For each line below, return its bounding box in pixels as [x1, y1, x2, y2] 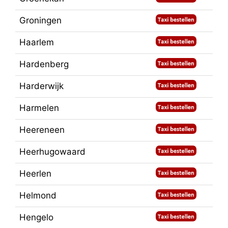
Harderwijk [19, 81, 64, 92]
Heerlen [19, 168, 51, 179]
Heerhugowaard [19, 147, 85, 157]
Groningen [19, 15, 62, 26]
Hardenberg [19, 59, 69, 70]
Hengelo [19, 212, 53, 223]
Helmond [19, 190, 56, 201]
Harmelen [19, 103, 59, 113]
